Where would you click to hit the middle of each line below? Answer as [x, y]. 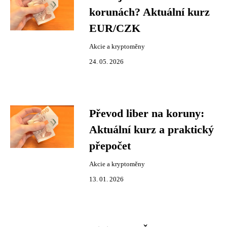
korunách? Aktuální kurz [149, 12]
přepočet [110, 146]
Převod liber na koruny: [147, 113]
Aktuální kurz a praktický [152, 130]
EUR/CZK [115, 28]
